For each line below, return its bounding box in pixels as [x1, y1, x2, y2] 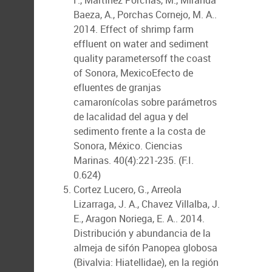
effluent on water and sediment [73, 37, 209, 50]
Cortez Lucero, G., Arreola [73, 183, 182, 196]
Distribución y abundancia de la [73, 226, 211, 240]
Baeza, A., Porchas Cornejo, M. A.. [73, 8, 217, 21]
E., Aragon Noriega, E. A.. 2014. [73, 212, 205, 225]
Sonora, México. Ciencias [73, 139, 182, 152]
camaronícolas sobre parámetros [73, 95, 217, 109]
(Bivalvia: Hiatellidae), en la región [73, 256, 219, 269]
